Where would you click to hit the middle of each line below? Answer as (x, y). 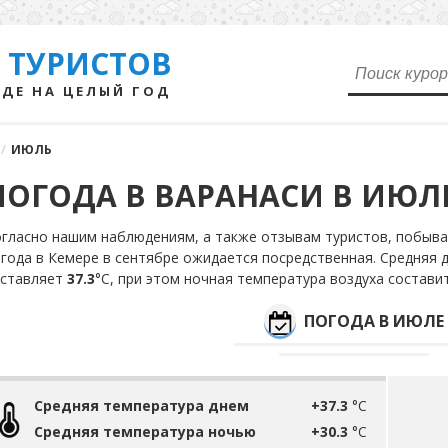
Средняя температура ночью (145, 431)
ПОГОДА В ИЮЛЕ (374, 321)
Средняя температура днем (141, 405)
